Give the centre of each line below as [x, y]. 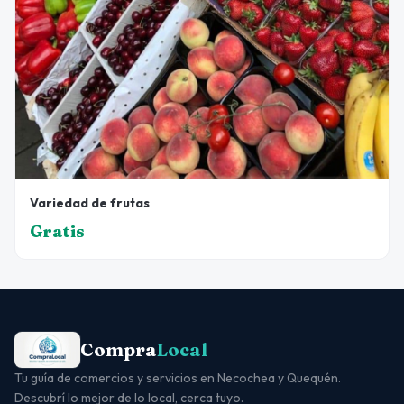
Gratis [57, 232]
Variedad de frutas [90, 203]
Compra [119, 350]
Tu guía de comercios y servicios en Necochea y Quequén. [178, 378]
